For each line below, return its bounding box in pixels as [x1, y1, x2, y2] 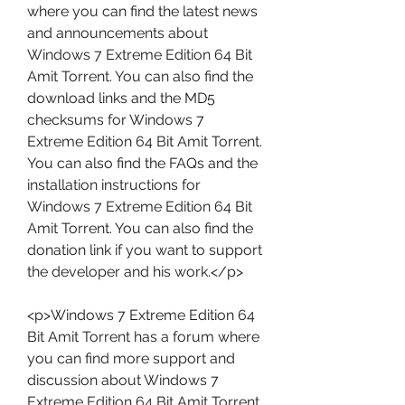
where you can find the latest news [27, 3, 258, 20]
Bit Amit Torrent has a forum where [27, 328, 259, 345]
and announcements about [27, 24, 208, 42]
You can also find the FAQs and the [27, 155, 258, 172]
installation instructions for [27, 176, 201, 193]
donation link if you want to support [27, 241, 262, 259]
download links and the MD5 [27, 89, 215, 107]
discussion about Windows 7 [27, 372, 219, 389]
